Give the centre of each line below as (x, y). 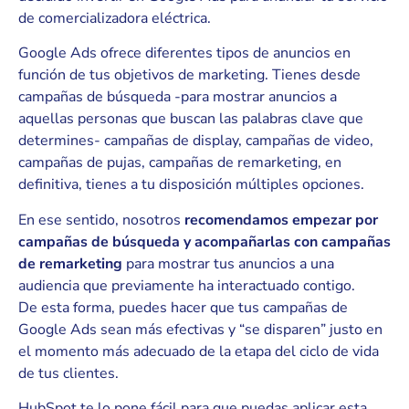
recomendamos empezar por (281, 220)
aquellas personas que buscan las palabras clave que (191, 119)
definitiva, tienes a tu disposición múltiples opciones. (191, 185)
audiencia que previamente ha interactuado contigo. (187, 285)
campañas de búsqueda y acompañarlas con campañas (204, 241)
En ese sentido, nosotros (101, 220)
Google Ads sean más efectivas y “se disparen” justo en (200, 329)
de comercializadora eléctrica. (115, 19)
